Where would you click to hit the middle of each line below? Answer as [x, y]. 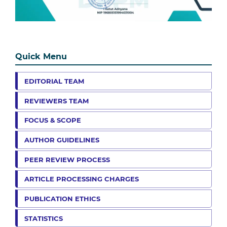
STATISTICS [44, 218]
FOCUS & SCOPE [53, 120]
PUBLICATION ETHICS [62, 199]
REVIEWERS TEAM [56, 101]
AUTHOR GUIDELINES [62, 140]
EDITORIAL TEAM [54, 81]
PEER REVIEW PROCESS [67, 159]
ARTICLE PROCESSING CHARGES [82, 179]
